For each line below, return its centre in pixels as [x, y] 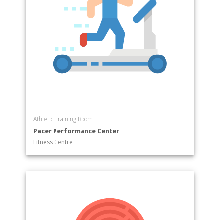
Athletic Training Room [63, 119]
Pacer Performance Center [77, 130]
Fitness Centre [53, 142]
